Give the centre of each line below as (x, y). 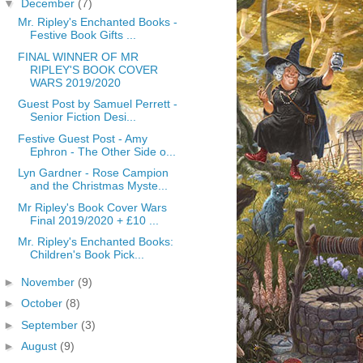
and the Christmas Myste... (98, 186)
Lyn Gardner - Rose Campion (93, 173)
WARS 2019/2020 (75, 82)
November (49, 282)
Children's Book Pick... (87, 254)
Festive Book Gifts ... (83, 35)
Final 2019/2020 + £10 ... (94, 220)
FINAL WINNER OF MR (78, 56)
